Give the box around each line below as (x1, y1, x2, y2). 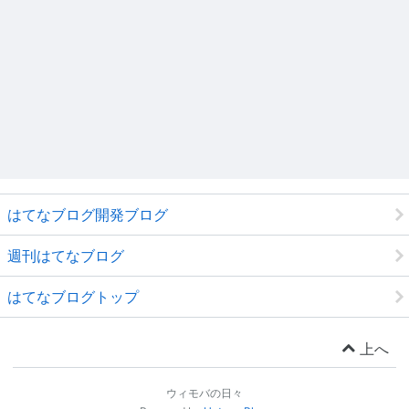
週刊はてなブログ (7, 246, 124, 266)
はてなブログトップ (7, 288, 139, 307)
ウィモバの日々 (166, 386, 243, 401)
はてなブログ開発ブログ (7, 205, 168, 225)
